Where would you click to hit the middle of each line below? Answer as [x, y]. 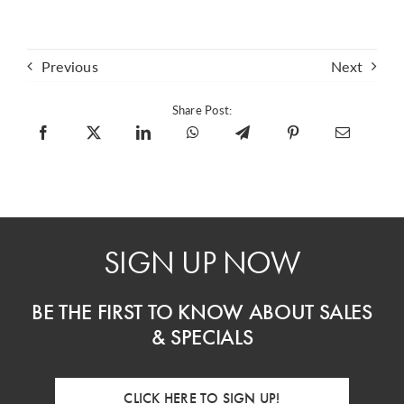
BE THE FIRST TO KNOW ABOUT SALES [202, 312]
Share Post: [202, 110]
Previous [69, 66]
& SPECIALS [202, 337]
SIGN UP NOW [202, 263]
